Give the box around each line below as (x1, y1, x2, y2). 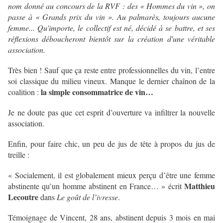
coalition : (8, 87, 41, 98)
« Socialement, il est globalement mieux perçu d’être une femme (8, 170, 215, 181)
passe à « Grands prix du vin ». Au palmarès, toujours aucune (8, 11, 215, 22)
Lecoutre (8, 191, 38, 203)
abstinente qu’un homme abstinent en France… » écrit (8, 181, 184, 192)
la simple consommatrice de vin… (41, 86, 153, 98)
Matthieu (184, 180, 215, 192)
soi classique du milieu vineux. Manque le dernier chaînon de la (8, 76, 215, 87)
